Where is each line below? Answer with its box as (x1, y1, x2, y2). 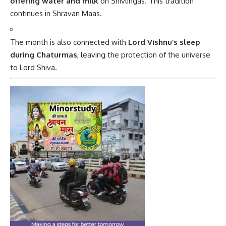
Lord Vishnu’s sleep (128, 37, 200, 47)
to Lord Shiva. (10, 63, 57, 73)
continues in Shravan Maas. (10, 8, 102, 18)
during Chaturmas (10, 50, 77, 60)
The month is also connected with (10, 37, 128, 47)
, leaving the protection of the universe (77, 50, 210, 60)
